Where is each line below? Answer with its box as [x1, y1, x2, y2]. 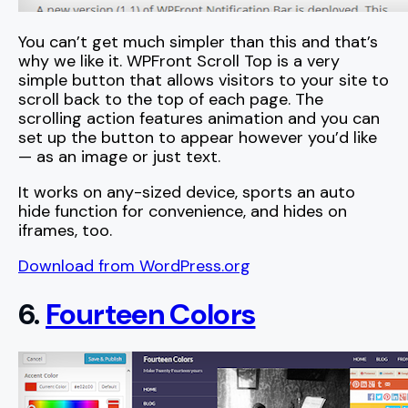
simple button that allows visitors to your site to [18, 69, 389, 92]
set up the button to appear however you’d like [18, 127, 377, 149]
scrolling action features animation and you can [18, 107, 380, 130]
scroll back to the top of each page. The [18, 88, 323, 111]
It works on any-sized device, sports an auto [18, 181, 355, 204]
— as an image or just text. [18, 146, 220, 168]
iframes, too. [18, 219, 112, 242]
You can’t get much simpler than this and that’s [18, 31, 378, 54]
